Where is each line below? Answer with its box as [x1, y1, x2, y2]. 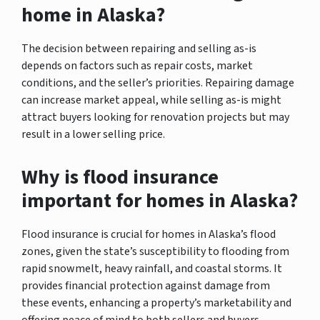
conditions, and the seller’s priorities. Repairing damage [21, 74, 294, 91]
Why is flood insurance [21, 162, 219, 191]
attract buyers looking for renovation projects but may [21, 109, 289, 125]
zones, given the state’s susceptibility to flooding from [21, 243, 289, 259]
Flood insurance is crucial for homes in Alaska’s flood [21, 226, 276, 242]
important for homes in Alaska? [21, 186, 298, 215]
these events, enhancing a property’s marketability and [21, 294, 291, 311]
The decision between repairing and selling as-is [21, 40, 256, 56]
